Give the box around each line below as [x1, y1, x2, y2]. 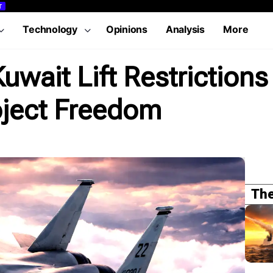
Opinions [105, 23, 147, 35]
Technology [23, 23, 77, 35]
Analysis [165, 23, 205, 35]
